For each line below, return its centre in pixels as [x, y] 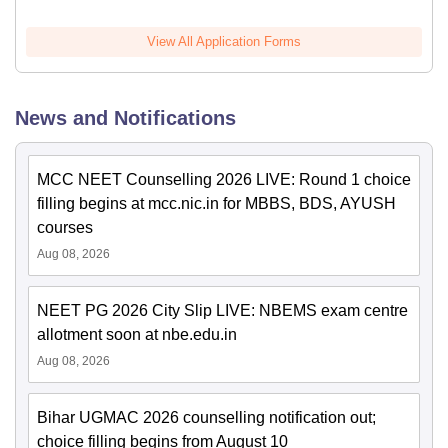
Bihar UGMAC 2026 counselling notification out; [206, 417]
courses [65, 227]
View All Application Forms [224, 41]
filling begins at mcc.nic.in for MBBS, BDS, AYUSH [216, 203]
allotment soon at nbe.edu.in [137, 334]
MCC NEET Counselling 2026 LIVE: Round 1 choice [224, 179]
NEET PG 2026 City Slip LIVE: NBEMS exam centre [222, 310]
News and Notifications [125, 117]
